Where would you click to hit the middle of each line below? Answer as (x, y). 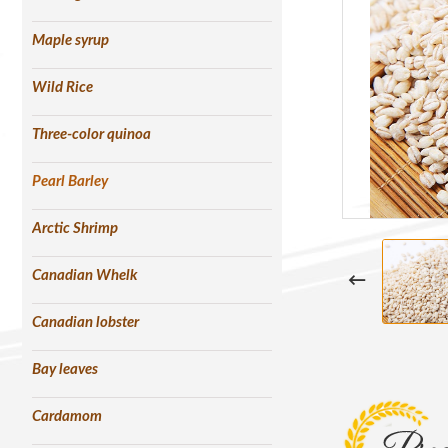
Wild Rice (62, 87)
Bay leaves (65, 369)
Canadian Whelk (85, 275)
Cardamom (67, 416)
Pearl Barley (70, 181)
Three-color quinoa (91, 134)
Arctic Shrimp (75, 228)
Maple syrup (70, 40)
